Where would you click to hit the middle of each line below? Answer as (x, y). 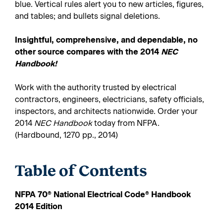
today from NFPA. (126, 123)
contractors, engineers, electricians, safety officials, (110, 99)
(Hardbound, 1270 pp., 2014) (66, 135)
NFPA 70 (31, 194)
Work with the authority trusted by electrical (96, 87)
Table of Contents (81, 171)
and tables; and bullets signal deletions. (87, 16)
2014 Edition (39, 206)
